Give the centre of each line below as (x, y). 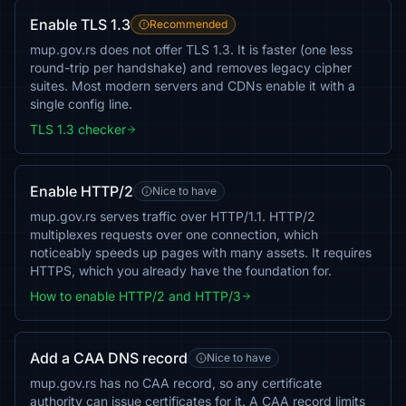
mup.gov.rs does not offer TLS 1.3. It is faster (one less (191, 49)
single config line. (81, 104)
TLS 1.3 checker (78, 129)
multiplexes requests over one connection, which (174, 234)
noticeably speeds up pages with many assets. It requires (201, 252)
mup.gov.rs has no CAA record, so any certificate (176, 383)
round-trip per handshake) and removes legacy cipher (191, 68)
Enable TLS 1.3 (80, 24)
